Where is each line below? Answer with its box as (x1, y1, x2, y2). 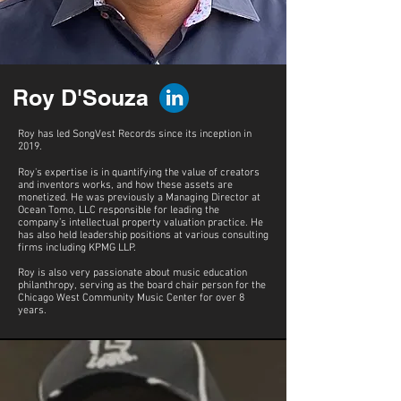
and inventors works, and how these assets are (18, 179, 233, 192)
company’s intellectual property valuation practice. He (18, 217, 263, 229)
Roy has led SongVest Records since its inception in (18, 128, 252, 141)
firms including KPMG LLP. (18, 242, 139, 254)
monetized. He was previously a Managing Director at (18, 192, 260, 204)
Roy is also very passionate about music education (18, 267, 247, 279)
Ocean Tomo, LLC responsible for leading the (18, 204, 219, 217)
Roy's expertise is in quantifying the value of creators (18, 166, 260, 179)
